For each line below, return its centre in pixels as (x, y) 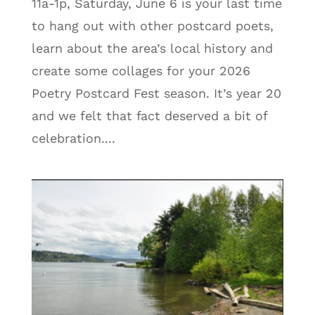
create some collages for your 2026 (141, 71)
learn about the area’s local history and (152, 49)
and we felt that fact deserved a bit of (149, 116)
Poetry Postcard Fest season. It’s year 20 (156, 94)
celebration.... (73, 139)
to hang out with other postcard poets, (152, 26)
